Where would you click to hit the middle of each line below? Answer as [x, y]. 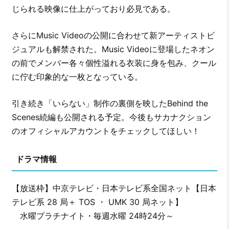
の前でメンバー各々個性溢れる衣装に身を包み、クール [114, 63]
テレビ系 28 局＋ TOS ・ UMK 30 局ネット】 [97, 202]
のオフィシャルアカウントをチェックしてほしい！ [106, 131]
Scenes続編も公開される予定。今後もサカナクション [111, 117]
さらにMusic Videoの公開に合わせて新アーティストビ [113, 36]
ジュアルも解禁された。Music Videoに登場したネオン [113, 49]
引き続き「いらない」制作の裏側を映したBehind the [110, 104]
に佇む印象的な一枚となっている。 [77, 77]
